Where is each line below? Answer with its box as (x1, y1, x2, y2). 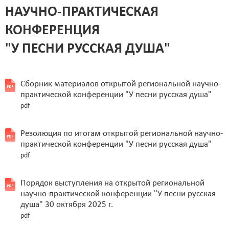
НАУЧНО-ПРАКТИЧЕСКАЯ (5, 5, 158, 20)
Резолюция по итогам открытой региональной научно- (20, 129, 223, 139)
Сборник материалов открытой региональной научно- (20, 80, 221, 89)
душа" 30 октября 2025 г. (20, 200, 113, 210)
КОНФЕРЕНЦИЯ (5, 24, 100, 38)
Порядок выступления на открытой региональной (20, 179, 204, 188)
